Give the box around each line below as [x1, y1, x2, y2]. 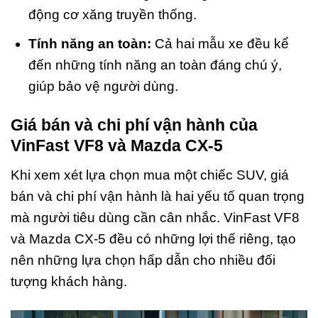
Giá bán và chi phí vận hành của [11, 116, 258, 135]
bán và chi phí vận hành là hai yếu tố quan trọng [11, 188, 305, 204]
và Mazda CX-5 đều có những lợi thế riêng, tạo [11, 231, 296, 246]
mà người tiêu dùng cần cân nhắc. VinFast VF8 [11, 209, 300, 225]
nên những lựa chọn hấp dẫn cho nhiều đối [11, 252, 275, 268]
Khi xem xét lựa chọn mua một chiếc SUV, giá [11, 167, 289, 182]
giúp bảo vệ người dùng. [28, 79, 178, 94]
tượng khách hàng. [11, 273, 127, 289]
